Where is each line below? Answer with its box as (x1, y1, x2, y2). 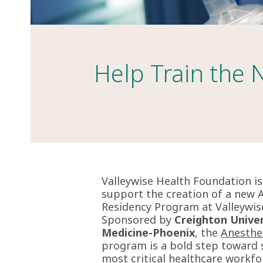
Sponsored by (102, 212, 175, 227)
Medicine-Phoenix (102, 225, 195, 240)
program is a (102, 238, 167, 252)
